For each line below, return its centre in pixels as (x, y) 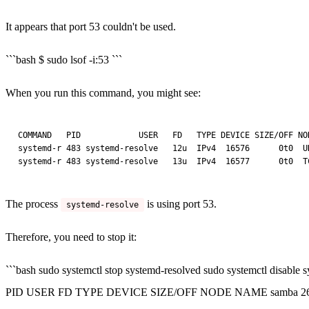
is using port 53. (180, 203)
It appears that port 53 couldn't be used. (91, 26)
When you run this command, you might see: (103, 92)
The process (33, 203)
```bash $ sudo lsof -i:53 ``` (64, 59)
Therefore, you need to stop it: (71, 237)
